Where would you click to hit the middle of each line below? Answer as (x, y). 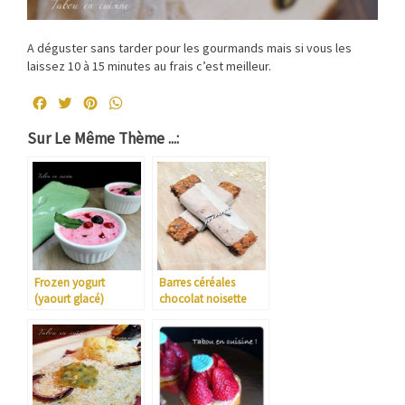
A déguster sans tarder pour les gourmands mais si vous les (189, 47)
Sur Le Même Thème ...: (103, 138)
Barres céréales (197, 282)
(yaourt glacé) (69, 298)
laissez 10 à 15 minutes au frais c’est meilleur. (149, 66)
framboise (60, 331)
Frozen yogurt (70, 282)
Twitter (98, 103)
